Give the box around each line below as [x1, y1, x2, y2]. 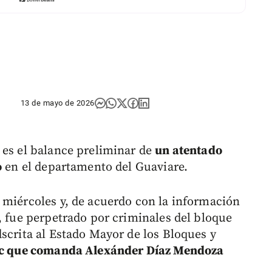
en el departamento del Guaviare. [2, 160, 188, 175]
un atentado [155, 143, 222, 159]
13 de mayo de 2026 [20, 98, 95, 108]
